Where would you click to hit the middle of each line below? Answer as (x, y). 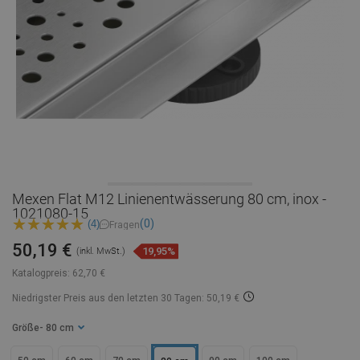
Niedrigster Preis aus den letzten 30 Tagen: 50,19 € (126, 299)
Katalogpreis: (41, 274)
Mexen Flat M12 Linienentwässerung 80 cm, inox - (169, 199)
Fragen (125, 225)
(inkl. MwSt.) (101, 252)
